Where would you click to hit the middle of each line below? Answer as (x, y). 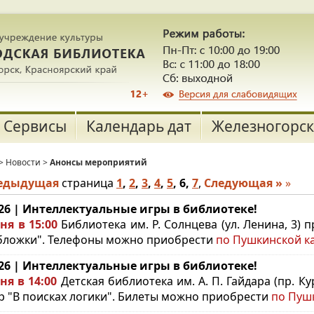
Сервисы (35, 126)
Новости (23, 162)
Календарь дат (138, 126)
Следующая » (243, 183)
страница (88, 183)
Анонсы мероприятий (98, 162)
